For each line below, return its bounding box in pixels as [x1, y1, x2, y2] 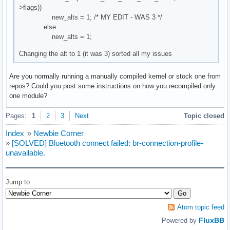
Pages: [6, 112, 27, 120]
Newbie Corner [33, 129, 84, 138]
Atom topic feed [177, 203, 224, 212]
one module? [9, 92, 47, 100]
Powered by [162, 217, 199, 225]
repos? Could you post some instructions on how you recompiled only [9, 82, 216, 90]
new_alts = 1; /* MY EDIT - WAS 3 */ [19, 13, 163, 22]
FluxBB [199, 216, 224, 225]
